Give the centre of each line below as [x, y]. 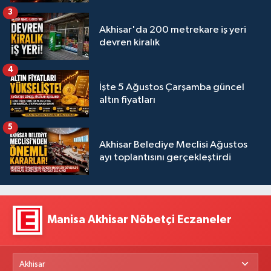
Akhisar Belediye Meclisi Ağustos [173, 145]
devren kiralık [129, 42]
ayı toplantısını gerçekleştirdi [165, 157]
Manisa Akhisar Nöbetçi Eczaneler [140, 220]
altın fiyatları [127, 100]
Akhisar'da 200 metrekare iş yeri [173, 30]
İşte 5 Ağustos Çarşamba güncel [172, 87]
